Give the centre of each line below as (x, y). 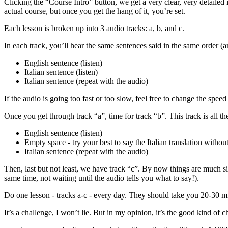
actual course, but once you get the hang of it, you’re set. (95, 11)
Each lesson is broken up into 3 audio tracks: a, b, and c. (94, 28)
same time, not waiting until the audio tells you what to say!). (102, 178)
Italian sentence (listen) (61, 72)
